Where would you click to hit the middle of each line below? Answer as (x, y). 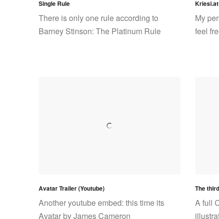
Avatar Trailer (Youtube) (72, 188)
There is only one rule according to (99, 18)
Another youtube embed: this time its (101, 203)
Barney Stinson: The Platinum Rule (100, 31)
